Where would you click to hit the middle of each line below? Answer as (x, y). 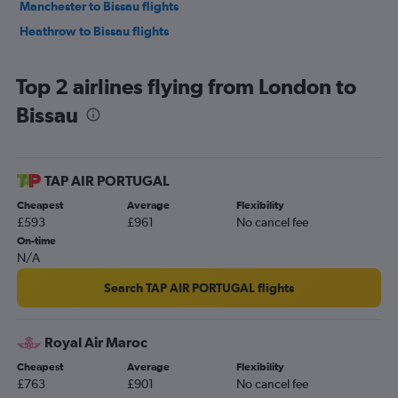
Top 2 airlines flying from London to (186, 86)
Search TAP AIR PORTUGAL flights (199, 287)
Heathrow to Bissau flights (94, 31)
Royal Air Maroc (96, 342)
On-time (36, 240)
